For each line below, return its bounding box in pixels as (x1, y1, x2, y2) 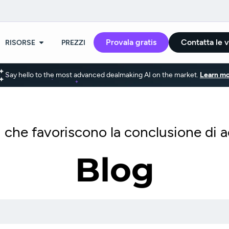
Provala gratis (106, 37, 156, 48)
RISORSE (5, 38, 35, 47)
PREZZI (61, 38, 85, 47)
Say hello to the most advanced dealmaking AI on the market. (5, 71, 200, 80)
